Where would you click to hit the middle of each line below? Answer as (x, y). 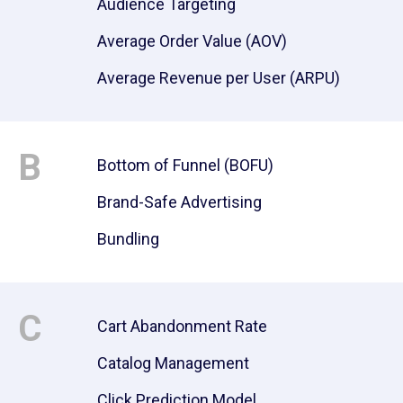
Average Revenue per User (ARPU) (219, 77)
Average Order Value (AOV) (192, 40)
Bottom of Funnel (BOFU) (185, 165)
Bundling (128, 238)
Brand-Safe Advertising (179, 201)
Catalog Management (173, 363)
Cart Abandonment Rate (182, 326)
